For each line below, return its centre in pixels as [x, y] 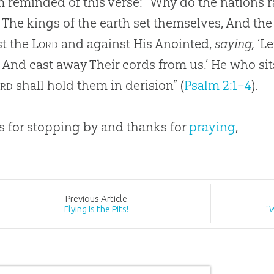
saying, [235, 43]
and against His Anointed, [137, 43]
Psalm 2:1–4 [218, 85]
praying [213, 127]
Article [114, 199]
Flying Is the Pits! [96, 209]
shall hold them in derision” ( [99, 85]
